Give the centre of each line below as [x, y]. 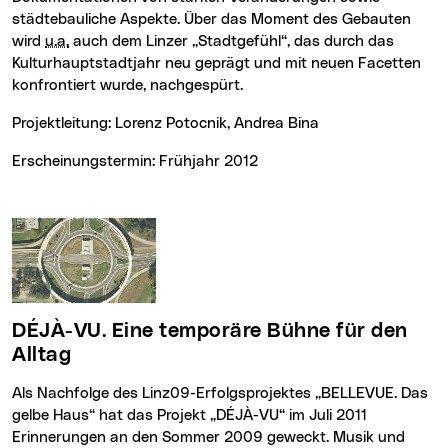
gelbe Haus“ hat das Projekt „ [114, 416]
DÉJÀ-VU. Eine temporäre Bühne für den [19, 331]
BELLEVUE [357, 394]
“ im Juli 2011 [323, 416]
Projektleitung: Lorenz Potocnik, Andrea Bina [170, 124]
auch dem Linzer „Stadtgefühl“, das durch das [231, 42]
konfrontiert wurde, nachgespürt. [127, 86]
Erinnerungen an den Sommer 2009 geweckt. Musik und [208, 438]
